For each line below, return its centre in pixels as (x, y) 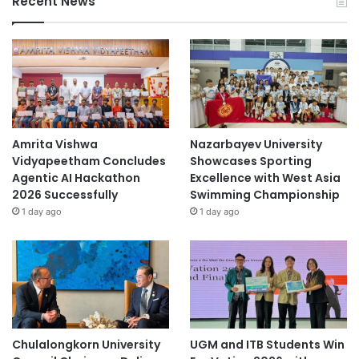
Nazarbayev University (256, 144)
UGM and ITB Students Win (267, 345)
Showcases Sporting (250, 161)
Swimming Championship (264, 194)
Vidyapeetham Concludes (89, 161)
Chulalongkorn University (86, 345)
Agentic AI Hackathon (76, 177)
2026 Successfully (65, 194)
